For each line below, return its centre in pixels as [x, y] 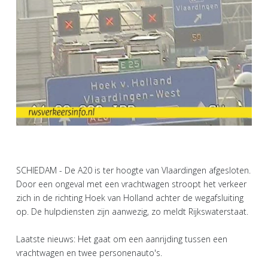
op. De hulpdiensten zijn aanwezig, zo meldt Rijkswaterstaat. [132, 212]
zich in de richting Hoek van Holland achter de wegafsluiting [130, 198]
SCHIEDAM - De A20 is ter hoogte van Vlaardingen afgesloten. [133, 170]
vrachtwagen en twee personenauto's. [89, 253]
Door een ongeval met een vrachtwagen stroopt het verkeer [131, 184]
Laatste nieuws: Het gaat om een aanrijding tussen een [122, 239]
